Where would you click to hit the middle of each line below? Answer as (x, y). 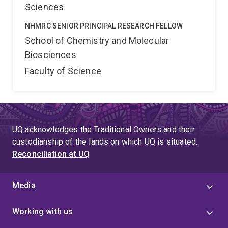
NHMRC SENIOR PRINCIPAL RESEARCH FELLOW (104, 26)
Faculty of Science (63, 71)
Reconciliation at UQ (51, 154)
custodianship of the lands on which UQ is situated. (105, 142)
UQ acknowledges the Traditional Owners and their (104, 130)
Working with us (43, 211)
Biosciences (51, 55)
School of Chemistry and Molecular (97, 40)
